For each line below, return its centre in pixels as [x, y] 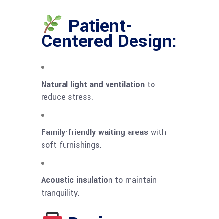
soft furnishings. [71, 145]
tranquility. [60, 193]
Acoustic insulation [77, 180]
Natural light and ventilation [93, 85]
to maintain [135, 180]
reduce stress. [67, 97]
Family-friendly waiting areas [95, 132]
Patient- [98, 26]
